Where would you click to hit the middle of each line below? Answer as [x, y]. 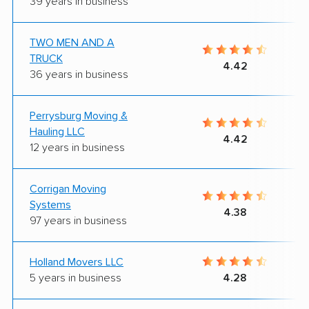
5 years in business [76, 278]
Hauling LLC [57, 131]
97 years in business [78, 220]
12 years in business [77, 147]
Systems [50, 205]
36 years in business [79, 74]
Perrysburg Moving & [79, 116]
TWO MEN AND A [72, 42]
